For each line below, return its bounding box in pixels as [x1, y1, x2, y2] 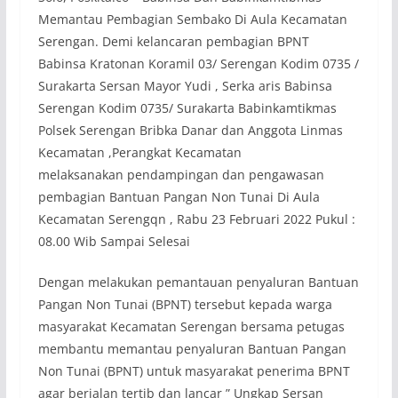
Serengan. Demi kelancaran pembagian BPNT [37, 32, 309, 50]
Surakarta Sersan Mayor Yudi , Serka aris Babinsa [37, 76, 332, 94]
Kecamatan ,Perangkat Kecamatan [37, 143, 242, 161]
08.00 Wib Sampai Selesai [37, 232, 190, 250]
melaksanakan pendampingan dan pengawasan [37, 165, 324, 183]
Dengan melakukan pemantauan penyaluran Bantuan [37, 273, 359, 291]
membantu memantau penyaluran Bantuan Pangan [37, 339, 346, 357]
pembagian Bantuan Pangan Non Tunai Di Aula [37, 187, 320, 205]
